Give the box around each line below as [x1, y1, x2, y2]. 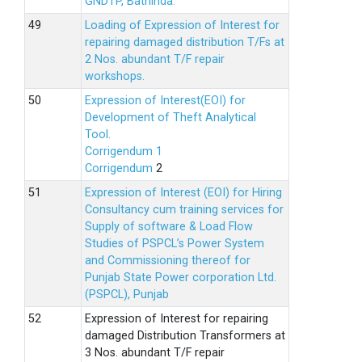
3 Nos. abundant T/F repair [85, 346, 225, 360]
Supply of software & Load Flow [85, 220, 253, 234]
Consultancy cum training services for [85, 203, 284, 217]
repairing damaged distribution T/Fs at [85, 36, 284, 49]
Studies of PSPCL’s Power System [85, 237, 264, 250]
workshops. [85, 69, 145, 83]
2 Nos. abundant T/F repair [85, 53, 225, 66]
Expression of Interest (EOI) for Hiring [85, 186, 282, 200]
